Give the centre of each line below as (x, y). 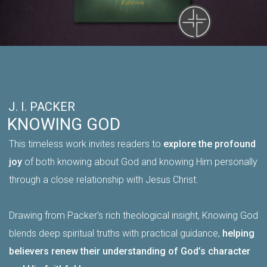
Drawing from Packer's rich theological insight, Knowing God (133, 215)
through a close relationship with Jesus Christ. (104, 179)
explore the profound (209, 144)
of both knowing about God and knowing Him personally (140, 162)
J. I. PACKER (41, 106)
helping (238, 233)
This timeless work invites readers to (86, 144)
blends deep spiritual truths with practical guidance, (116, 233)
